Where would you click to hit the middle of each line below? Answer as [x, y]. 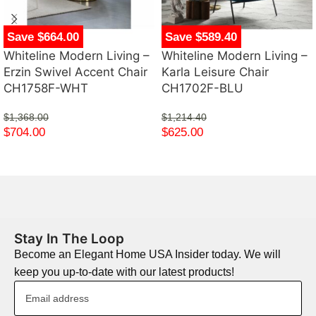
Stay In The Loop [69, 239]
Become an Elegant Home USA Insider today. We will [147, 255]
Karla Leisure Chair [215, 72]
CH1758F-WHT [46, 89]
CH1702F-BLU [202, 89]
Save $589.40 [201, 37]
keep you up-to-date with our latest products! [124, 272]
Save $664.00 [43, 37]
